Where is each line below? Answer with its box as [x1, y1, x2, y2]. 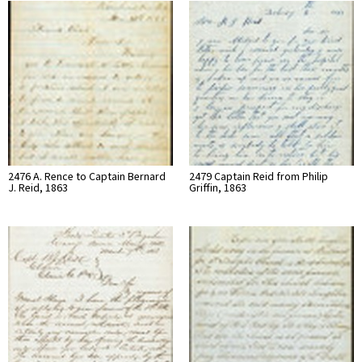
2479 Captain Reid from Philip [189, 168, 328, 185]
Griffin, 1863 [189, 179, 246, 196]
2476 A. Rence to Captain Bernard [8, 168, 166, 185]
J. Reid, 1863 [8, 179, 68, 196]
